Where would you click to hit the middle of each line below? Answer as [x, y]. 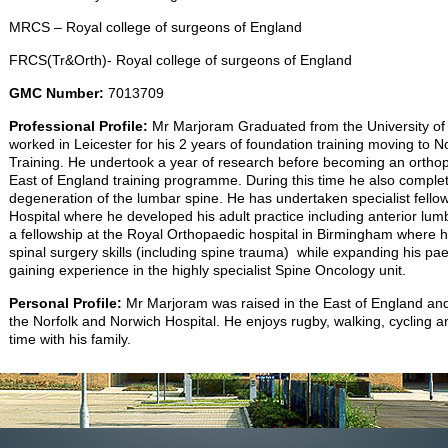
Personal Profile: [65, 303]
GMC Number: [56, 93]
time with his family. [70, 339]
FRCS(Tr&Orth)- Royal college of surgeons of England [180, 60]
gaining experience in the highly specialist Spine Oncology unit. [207, 270]
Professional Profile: [80, 126]
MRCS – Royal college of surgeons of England [155, 27]
